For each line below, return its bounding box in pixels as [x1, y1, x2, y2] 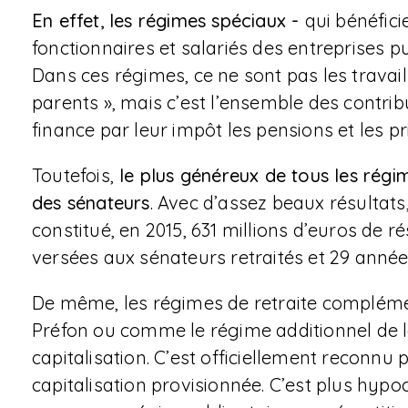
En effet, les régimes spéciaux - [32, 9, 305, 32]
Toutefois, [32, 164, 114, 187]
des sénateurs [32, 191, 150, 214]
